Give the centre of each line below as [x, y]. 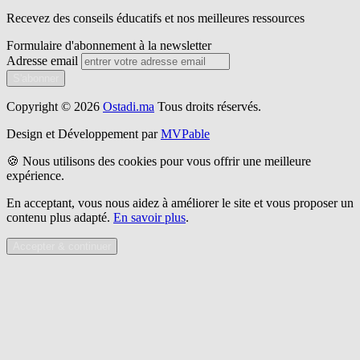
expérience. [35, 175]
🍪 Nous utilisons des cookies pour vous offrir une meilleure [159, 161]
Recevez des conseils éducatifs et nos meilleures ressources [155, 18]
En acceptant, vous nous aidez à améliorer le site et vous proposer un [180, 202]
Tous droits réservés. [209, 106]
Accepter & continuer [62, 246]
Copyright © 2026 [53, 106]
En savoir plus [149, 217]
